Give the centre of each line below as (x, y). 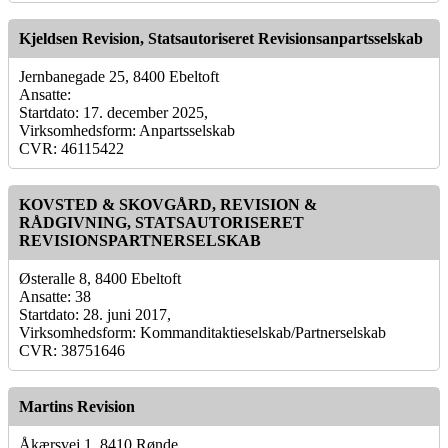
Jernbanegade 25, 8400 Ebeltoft (119, 76)
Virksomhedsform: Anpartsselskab (127, 130)
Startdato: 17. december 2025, (113, 112)
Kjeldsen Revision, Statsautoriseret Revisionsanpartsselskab (221, 38)
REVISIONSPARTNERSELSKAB (140, 240)
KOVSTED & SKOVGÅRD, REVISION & (168, 204)
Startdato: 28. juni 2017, (95, 314)
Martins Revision (77, 406)
